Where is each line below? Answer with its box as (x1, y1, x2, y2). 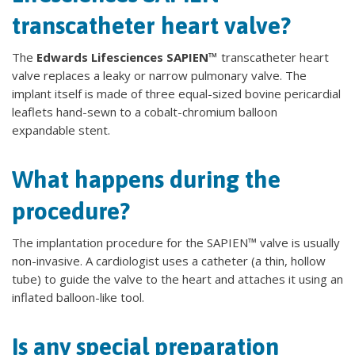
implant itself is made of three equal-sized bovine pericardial (12, 86, 341, 101)
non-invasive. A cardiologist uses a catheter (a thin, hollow (12, 253, 326, 269)
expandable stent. (12, 122, 110, 138)
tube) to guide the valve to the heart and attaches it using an (12, 271, 343, 287)
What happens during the (12, 166, 281, 193)
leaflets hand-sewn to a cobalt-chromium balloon (12, 104, 277, 120)
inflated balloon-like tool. (12, 289, 144, 305)
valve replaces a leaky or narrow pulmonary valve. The (12, 67, 307, 83)
